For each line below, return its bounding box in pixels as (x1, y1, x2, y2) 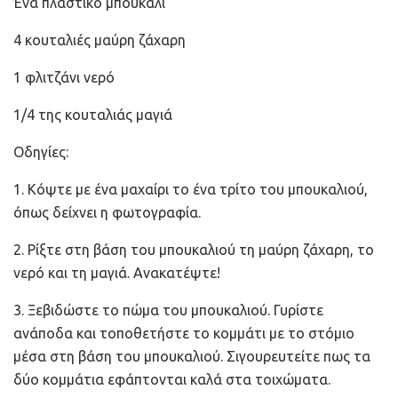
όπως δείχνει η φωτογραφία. (13, 203, 201, 220)
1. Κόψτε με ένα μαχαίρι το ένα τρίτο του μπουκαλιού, (13, 180, 368, 197)
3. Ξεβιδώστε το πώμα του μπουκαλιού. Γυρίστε (13, 301, 323, 318)
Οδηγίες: (13, 143, 68, 160)
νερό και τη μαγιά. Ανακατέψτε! (13, 264, 220, 281)
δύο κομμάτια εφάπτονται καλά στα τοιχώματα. (13, 370, 330, 387)
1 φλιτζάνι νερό (13, 68, 115, 85)
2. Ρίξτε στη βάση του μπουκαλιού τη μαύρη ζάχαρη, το (13, 241, 374, 258)
